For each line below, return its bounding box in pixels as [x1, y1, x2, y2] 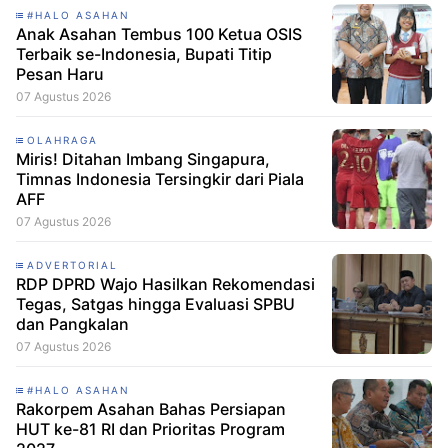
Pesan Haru [16, 63, 104, 84]
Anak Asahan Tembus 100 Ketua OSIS [16, 23, 302, 44]
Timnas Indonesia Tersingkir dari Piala [16, 168, 304, 189]
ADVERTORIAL [27, 258, 118, 271]
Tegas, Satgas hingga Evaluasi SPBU [16, 293, 295, 314]
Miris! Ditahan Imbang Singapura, [16, 148, 270, 169]
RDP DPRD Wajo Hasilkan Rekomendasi [16, 273, 315, 294]
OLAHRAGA [27, 133, 98, 146]
